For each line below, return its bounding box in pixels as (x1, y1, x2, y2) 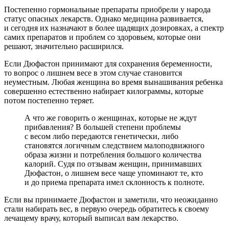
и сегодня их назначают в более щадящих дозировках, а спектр (4, 23, 224, 32)
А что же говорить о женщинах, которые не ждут (25, 113, 197, 122)
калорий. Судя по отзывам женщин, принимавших (25, 159, 202, 168)
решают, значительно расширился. (4, 41, 124, 51)
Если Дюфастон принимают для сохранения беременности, (4, 59, 212, 68)
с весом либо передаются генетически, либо (25, 131, 178, 141)
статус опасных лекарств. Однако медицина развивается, (4, 14, 203, 23)
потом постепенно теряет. (4, 96, 94, 105)
